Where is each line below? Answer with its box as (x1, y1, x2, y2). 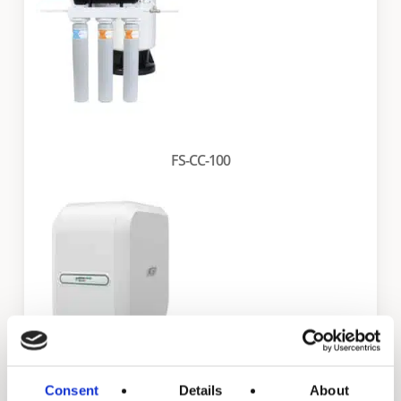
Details (178, 382, 223, 397)
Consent (45, 382, 98, 397)
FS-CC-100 (170, 150, 230, 171)
